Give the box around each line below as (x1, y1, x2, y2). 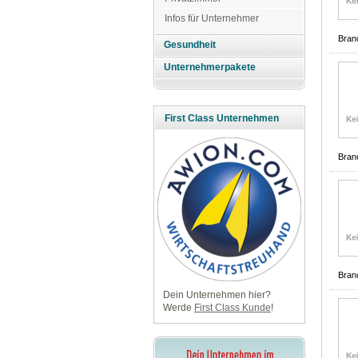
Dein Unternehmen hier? (162, 289, 271, 301)
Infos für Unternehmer (165, 12, 259, 24)
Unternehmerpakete (164, 62, 257, 74)
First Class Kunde (193, 302, 271, 314)
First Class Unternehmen (165, 113, 279, 125)
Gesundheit (164, 39, 217, 51)
